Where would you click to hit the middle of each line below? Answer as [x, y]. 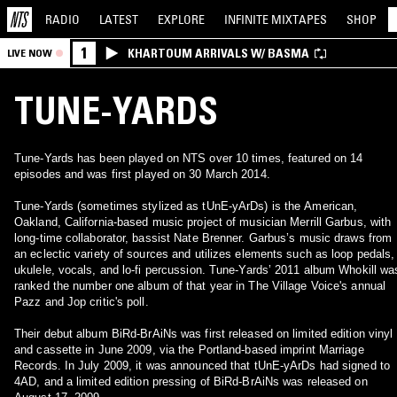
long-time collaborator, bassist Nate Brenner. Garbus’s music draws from [203, 238]
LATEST [119, 19]
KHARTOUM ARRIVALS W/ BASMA [218, 53]
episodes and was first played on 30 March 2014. [142, 174]
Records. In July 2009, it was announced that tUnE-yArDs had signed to [202, 366]
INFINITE [248, 19]
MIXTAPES [299, 19]
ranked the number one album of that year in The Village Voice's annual [200, 286]
